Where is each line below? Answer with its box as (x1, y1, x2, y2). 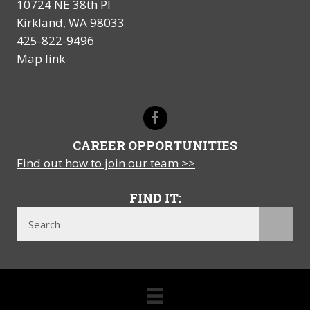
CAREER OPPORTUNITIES (73, 137, 237, 154)
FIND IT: (129, 190, 181, 207)
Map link (17, 51, 65, 67)
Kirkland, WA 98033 (17, 15, 125, 31)
